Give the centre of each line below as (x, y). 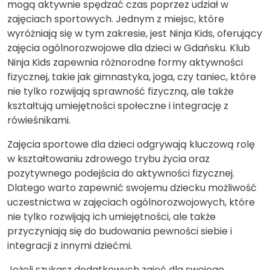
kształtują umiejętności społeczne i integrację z (118, 105)
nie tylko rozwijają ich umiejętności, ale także (111, 216)
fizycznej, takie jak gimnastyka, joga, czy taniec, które (132, 77)
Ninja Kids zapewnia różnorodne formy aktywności (125, 62)
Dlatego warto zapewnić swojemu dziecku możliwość (132, 187)
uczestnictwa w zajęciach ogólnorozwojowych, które (131, 202)
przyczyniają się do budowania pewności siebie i (120, 231)
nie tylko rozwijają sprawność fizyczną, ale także (121, 91)
